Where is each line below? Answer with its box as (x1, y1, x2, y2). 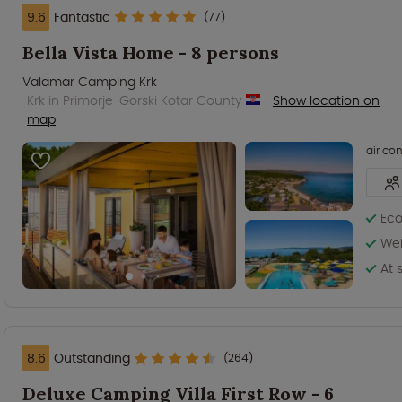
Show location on (273, 91, 380, 109)
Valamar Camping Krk (22, 72, 157, 91)
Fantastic (54, 7, 110, 26)
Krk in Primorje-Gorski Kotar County (27, 91, 246, 109)
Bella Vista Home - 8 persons (22, 40, 279, 64)
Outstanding (54, 349, 130, 368)
